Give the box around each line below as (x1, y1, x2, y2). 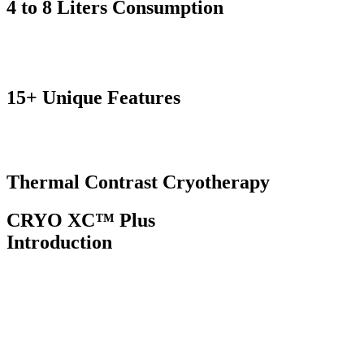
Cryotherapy (162, 171, 270, 193)
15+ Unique (6, 86, 107, 108)
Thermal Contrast (6, 171, 162, 193)
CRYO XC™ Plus (6, 210, 155, 232)
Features (107, 86, 180, 108)
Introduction (6, 232, 112, 253)
